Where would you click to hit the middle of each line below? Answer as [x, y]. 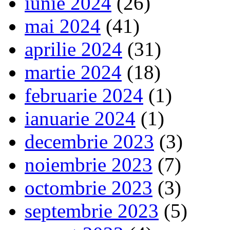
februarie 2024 [84, 95]
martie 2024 [73, 72]
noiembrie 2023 [89, 164]
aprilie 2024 [73, 49]
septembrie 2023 [92, 210]
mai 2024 [63, 26]
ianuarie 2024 [80, 118]
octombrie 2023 [89, 187]
